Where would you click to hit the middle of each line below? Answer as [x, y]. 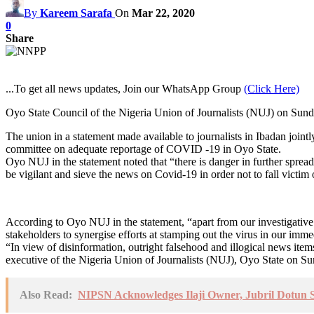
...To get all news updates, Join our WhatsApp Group [125, 88]
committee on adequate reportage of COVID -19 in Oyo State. [143, 149]
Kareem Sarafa [76, 13]
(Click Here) [272, 88]
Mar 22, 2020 [163, 13]
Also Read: [46, 294]
